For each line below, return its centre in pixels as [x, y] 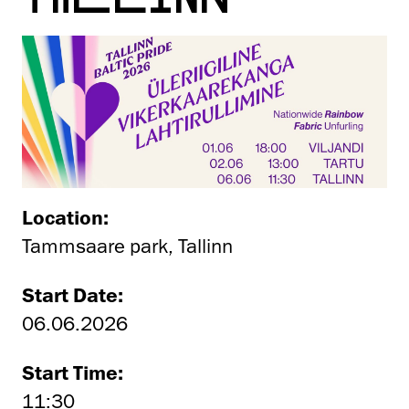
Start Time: [73, 372]
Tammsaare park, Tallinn [127, 246]
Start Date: [73, 295]
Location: [65, 217]
